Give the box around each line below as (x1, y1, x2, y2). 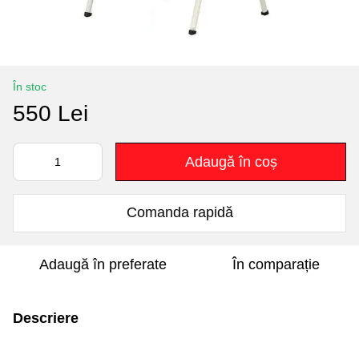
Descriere (13, 309, 79, 326)
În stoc (13, 79, 46, 93)
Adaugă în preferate (38, 256, 167, 272)
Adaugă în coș (184, 153, 277, 170)
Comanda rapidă (126, 204, 233, 221)
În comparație (232, 256, 320, 272)
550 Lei (13, 100, 88, 126)
